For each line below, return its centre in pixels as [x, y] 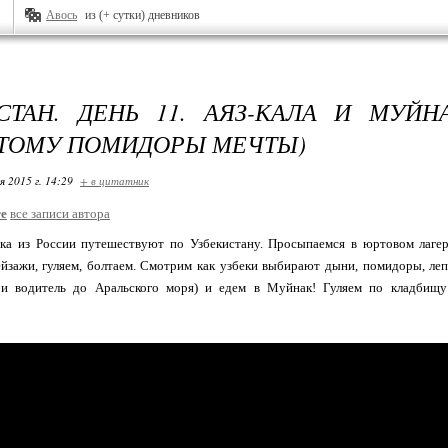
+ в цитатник [114, 180]
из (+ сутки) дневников [142, 15]
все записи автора [60, 213]
